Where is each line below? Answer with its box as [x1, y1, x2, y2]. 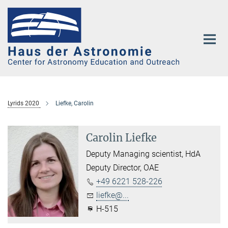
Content [3, 18, 31, 28]
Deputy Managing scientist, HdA [86, 149, 201, 159]
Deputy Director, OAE [86, 162, 159, 173]
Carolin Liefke [86, 131, 157, 144]
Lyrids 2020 [8, 99, 39, 107]
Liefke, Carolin [55, 99, 94, 107]
